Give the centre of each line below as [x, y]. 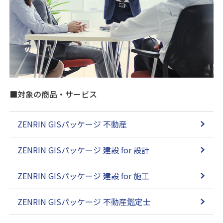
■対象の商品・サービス [54, 94]
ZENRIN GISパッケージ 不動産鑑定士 [84, 201]
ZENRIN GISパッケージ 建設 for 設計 [84, 150]
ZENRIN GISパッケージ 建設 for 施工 [84, 175]
